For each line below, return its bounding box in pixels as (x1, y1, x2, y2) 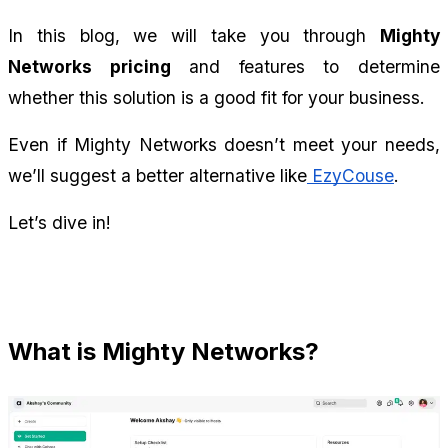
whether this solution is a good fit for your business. (8, 87, 425, 109)
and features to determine (170, 56, 441, 78)
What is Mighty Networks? (8, 337, 319, 367)
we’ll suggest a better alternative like (8, 165, 307, 187)
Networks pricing (8, 56, 171, 78)
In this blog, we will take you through (8, 25, 380, 47)
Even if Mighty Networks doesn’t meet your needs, (8, 134, 440, 156)
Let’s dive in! (8, 212, 111, 234)
